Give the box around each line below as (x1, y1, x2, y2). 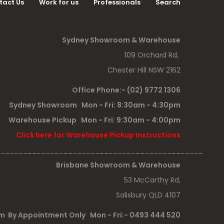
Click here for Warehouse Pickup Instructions (16, 129, 180, 140)
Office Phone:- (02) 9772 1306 (72, 84, 180, 95)
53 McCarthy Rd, (124, 174, 180, 185)
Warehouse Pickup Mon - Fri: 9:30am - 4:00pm (8, 114, 180, 125)
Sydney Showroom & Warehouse (62, 34, 180, 45)
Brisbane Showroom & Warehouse (56, 159, 180, 170)
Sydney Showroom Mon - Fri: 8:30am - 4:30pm (9, 99, 180, 110)
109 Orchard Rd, (124, 49, 180, 60)
